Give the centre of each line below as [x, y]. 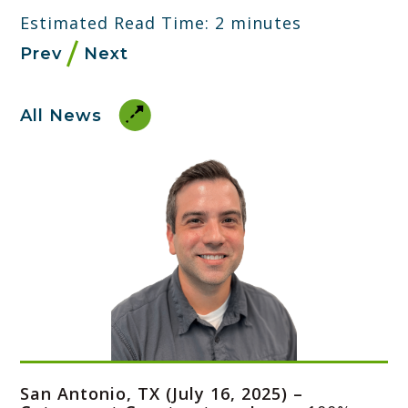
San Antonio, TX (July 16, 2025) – [162, 393]
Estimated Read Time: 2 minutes [161, 22]
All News [61, 115]
